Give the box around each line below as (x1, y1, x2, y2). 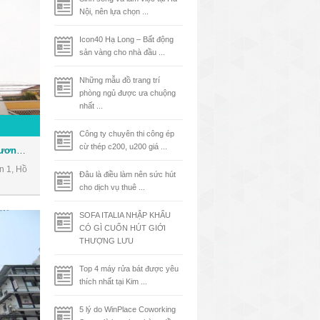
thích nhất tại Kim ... (79, 277, 147, 286)
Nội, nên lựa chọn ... (79, 7, 149, 16)
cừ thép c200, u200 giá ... (79, 142, 167, 151)
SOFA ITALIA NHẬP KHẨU (79, 211, 171, 219)
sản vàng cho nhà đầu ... (79, 48, 165, 56)
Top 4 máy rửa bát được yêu (79, 264, 179, 273)
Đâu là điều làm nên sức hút (79, 170, 176, 179)
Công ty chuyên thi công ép (79, 129, 174, 138)
